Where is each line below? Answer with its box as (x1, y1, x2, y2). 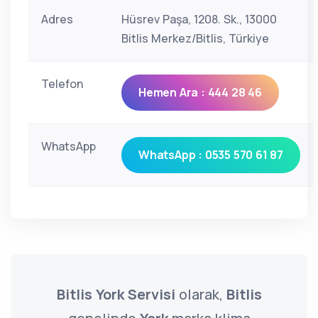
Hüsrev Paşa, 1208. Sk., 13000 (121, 11, 277, 27)
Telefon (41, 76, 83, 92)
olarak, (175, 285, 226, 304)
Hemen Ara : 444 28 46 (138, 84, 262, 100)
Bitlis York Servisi (56, 285, 175, 304)
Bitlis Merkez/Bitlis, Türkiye (121, 31, 269, 46)
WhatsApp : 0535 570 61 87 (138, 147, 283, 163)
